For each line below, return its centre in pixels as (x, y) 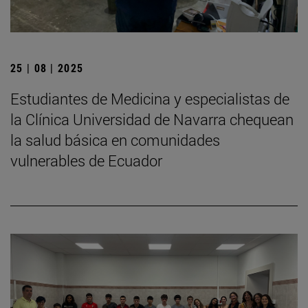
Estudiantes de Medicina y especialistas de (150, 98)
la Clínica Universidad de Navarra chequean (152, 119)
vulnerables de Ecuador (86, 160)
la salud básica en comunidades (115, 140)
